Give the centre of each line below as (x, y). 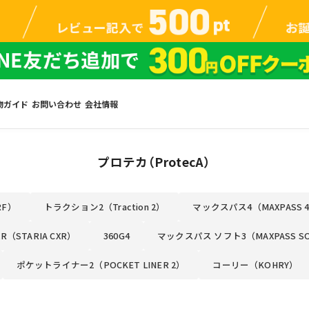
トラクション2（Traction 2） (104, 206)
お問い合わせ (56, 104)
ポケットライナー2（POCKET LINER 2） (101, 264)
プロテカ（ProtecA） (154, 161)
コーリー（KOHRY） (256, 264)
